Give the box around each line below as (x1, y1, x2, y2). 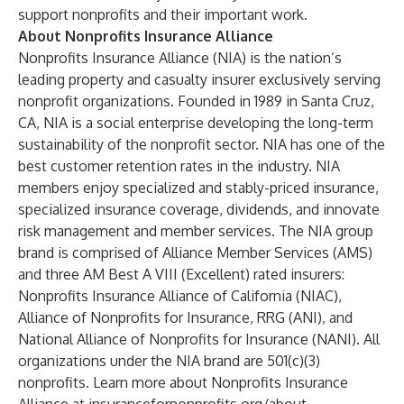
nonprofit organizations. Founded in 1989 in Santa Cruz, (18, 92, 374, 110)
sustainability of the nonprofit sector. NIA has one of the (18, 135, 385, 153)
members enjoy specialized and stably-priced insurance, (18, 179, 379, 197)
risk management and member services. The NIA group (18, 222, 373, 240)
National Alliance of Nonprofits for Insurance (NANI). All (18, 330, 380, 348)
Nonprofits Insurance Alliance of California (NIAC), (18, 287, 342, 305)
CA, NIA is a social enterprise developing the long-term (18, 114, 373, 132)
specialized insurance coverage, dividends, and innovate (18, 200, 380, 218)
